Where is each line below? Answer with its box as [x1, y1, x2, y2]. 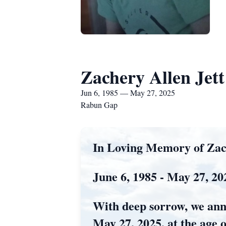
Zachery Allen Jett [81, 64, 224, 90]
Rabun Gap [81, 99, 118, 110]
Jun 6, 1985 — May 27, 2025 [81, 87, 175, 98]
